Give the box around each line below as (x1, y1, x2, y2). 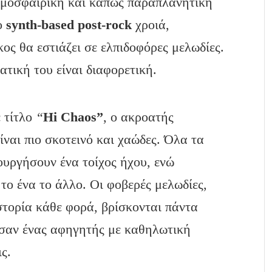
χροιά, (132, 16, 170, 32)
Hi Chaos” (43, 109, 104, 124)
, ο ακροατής (103, 109, 174, 124)
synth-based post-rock (6, 16, 132, 32)
